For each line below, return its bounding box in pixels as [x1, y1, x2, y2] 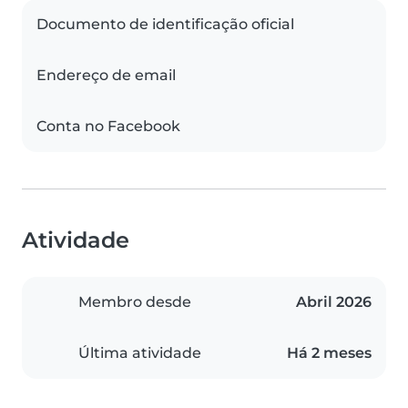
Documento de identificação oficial [36, 15, 294, 34]
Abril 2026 [296, 293, 372, 311]
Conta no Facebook [36, 117, 180, 136]
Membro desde [78, 293, 191, 311]
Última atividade [78, 344, 201, 362]
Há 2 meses [287, 344, 372, 362]
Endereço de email [36, 66, 176, 85]
